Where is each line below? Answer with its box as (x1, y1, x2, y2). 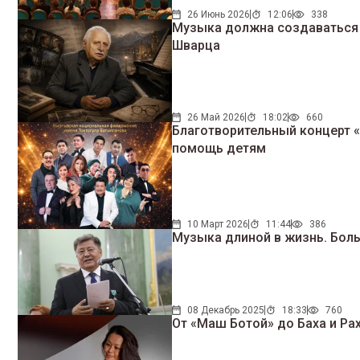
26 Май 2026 (187, 111, 246, 123)
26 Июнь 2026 (187, 8, 251, 20)
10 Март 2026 (187, 218, 249, 230)
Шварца (172, 37, 221, 53)
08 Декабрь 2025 (187, 305, 265, 317)
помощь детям (172, 140, 267, 156)
